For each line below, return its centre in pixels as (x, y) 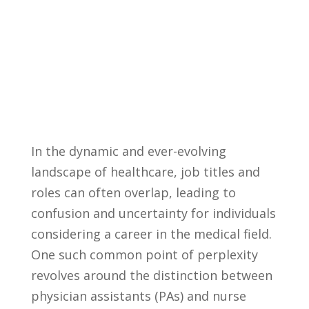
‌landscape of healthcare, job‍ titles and (145, 172)
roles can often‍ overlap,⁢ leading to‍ (133, 193)
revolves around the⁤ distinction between (151, 276)
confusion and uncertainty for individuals (153, 213)
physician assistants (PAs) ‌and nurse (138, 296)
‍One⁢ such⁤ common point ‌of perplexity (144, 255)
